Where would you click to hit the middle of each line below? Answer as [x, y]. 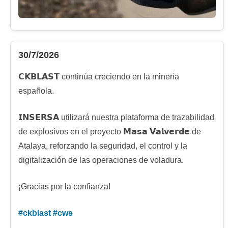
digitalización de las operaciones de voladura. [101, 160]
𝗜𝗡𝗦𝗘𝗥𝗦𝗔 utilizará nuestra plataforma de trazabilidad [116, 118]
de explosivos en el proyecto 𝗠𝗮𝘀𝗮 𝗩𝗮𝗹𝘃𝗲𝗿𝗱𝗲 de [110, 132]
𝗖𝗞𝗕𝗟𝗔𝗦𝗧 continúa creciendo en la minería [99, 77]
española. [36, 91]
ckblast [37, 213]
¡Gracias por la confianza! [64, 187]
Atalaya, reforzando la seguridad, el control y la [103, 146]
